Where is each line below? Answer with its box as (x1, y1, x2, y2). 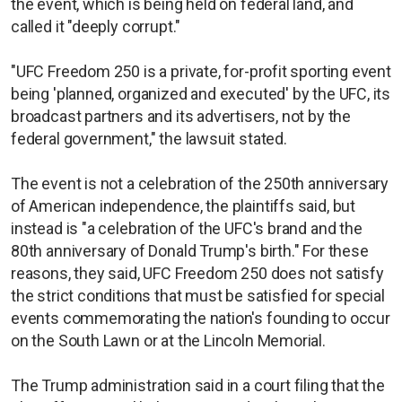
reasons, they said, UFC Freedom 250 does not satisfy (11, 264, 384, 284)
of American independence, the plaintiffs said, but (11, 197, 356, 216)
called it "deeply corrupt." (11, 17, 181, 37)
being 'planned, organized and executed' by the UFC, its (11, 84, 391, 104)
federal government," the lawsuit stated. (11, 129, 287, 149)
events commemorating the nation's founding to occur (11, 309, 390, 328)
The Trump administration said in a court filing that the (11, 376, 385, 396)
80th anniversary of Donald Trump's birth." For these (11, 241, 369, 261)
